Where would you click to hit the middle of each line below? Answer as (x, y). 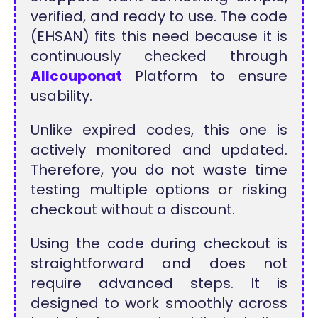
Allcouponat (77, 76)
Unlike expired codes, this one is (159, 130)
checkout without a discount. (133, 209)
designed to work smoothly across (159, 303)
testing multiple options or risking (159, 189)
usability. (62, 95)
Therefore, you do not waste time (159, 169)
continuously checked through (159, 56)
